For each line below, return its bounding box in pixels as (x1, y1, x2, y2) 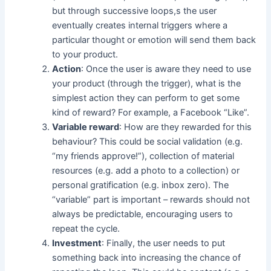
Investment (52, 237, 102, 249)
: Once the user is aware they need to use (81, 63, 252, 74)
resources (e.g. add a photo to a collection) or (52, 165, 240, 176)
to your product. (52, 48, 119, 60)
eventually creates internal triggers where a (52, 19, 228, 31)
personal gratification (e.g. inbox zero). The (52, 179, 229, 191)
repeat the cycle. (52, 223, 120, 234)
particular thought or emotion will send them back (52, 34, 256, 45)
